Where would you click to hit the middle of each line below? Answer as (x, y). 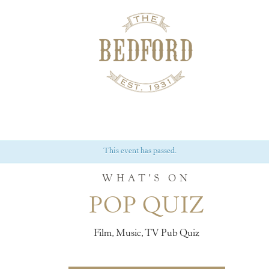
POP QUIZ (147, 207)
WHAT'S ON (147, 179)
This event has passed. (140, 151)
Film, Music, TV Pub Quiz (147, 233)
